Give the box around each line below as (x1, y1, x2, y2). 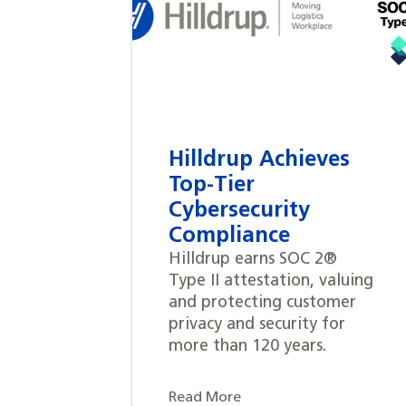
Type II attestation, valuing (169, 273, 373, 291)
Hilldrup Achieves (169, 150, 350, 172)
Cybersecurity (169, 200, 310, 223)
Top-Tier (169, 175, 255, 198)
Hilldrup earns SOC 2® (169, 251, 337, 269)
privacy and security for (169, 316, 345, 334)
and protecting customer (169, 295, 356, 313)
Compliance (169, 226, 290, 248)
